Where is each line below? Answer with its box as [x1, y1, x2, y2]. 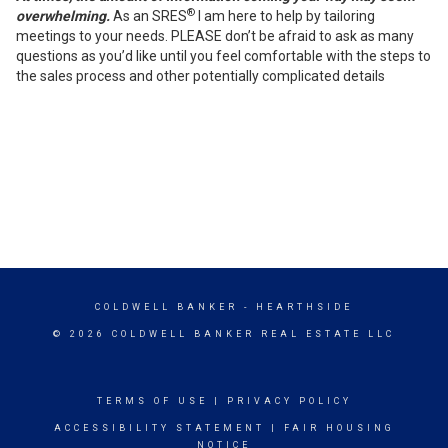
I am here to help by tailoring [195, 8, 375, 24]
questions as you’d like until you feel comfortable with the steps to [16, 48, 431, 64]
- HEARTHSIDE [238, 302, 353, 312]
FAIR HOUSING [283, 423, 395, 433]
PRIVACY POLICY [226, 396, 352, 406]
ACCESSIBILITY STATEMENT [53, 423, 265, 433]
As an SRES [110, 8, 187, 24]
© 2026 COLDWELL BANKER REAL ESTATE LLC [53, 329, 395, 339]
